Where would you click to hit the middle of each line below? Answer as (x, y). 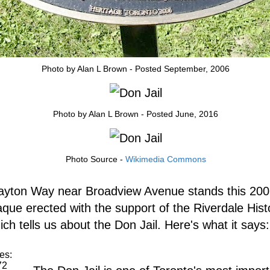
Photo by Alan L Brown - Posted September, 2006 (136, 69)
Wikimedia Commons (165, 159)
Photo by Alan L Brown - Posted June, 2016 (136, 114)
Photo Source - (95, 159)
